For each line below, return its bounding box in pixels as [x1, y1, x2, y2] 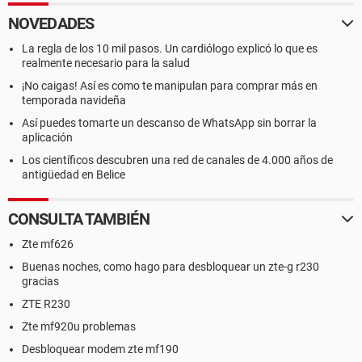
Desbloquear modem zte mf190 [22, 343, 179, 356]
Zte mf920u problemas [22, 320, 136, 333]
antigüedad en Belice [22, 168, 125, 181]
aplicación [22, 131, 73, 144]
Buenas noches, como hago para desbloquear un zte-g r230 [22, 260, 319, 273]
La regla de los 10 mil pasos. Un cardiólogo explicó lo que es [22, 42, 318, 55]
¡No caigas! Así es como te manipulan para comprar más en [22, 79, 318, 92]
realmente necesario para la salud [22, 57, 190, 69]
